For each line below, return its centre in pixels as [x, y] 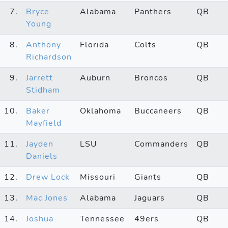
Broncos [151, 78]
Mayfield [44, 123]
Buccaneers [158, 111]
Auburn [95, 78]
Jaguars [150, 198]
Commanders [161, 144]
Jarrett [39, 78]
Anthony [44, 45]
